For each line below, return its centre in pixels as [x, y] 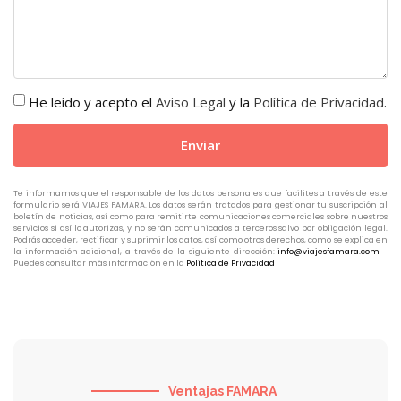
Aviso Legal [191, 102]
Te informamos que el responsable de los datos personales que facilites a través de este [200, 194]
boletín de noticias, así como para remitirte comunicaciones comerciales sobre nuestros [200, 217]
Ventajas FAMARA [223, 392]
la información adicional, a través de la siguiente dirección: [144, 252]
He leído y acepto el [92, 102]
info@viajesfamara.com [329, 252]
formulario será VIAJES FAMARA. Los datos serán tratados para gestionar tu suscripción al [200, 205]
